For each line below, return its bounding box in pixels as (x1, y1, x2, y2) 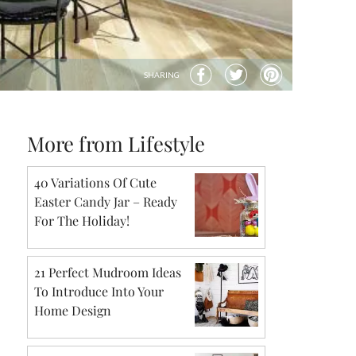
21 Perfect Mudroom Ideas (34, 263, 181, 281)
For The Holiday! (34, 211, 130, 229)
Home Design (34, 301, 111, 319)
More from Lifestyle (27, 129, 205, 157)
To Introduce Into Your (34, 282, 164, 300)
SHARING (144, 69, 180, 79)
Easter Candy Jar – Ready (34, 192, 177, 210)
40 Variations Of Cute (34, 173, 157, 191)
